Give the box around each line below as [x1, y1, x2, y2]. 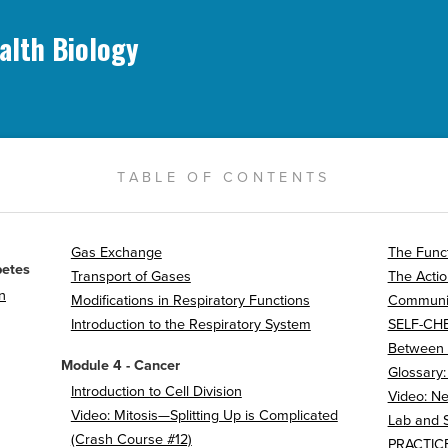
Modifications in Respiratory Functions [70, 292, 310, 310]
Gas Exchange [70, 244, 162, 262]
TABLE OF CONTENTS [117, 169, 331, 186]
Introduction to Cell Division [70, 383, 242, 401]
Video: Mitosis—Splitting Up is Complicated [70, 407, 338, 425]
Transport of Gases [70, 268, 191, 286]
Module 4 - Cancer [60, 357, 180, 375]
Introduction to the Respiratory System [70, 316, 311, 334]
